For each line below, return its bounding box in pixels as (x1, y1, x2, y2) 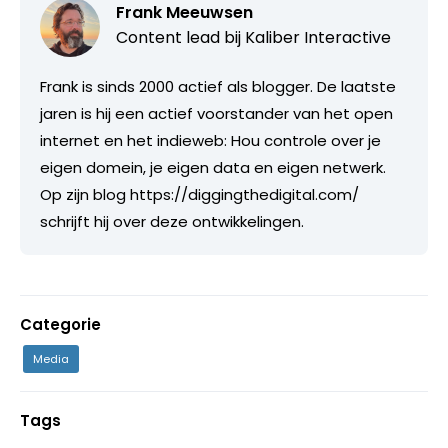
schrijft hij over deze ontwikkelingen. (40, 210, 304, 232)
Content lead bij (116, 25, 245, 49)
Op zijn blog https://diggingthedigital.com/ (40, 183, 359, 205)
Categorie (20, 313, 101, 335)
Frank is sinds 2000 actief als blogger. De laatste (40, 75, 396, 97)
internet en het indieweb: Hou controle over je (40, 129, 381, 151)
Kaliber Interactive (245, 25, 391, 49)
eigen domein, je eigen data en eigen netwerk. (40, 156, 386, 178)
